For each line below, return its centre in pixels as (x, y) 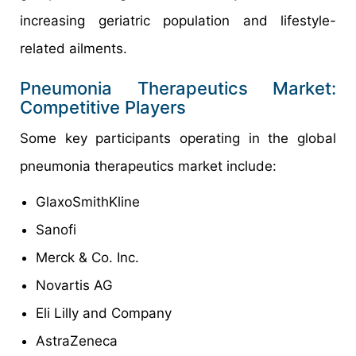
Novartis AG (74, 286)
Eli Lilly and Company (104, 313)
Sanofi (56, 230)
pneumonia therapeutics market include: (150, 166)
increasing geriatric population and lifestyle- (178, 21)
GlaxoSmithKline (88, 202)
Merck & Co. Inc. (87, 258)
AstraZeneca (77, 341)
